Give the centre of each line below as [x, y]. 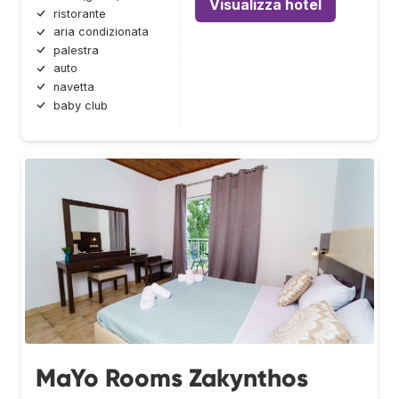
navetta [74, 87]
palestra [76, 50]
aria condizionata [101, 32]
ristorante [80, 13]
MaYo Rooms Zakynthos [172, 378]
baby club [81, 105]
